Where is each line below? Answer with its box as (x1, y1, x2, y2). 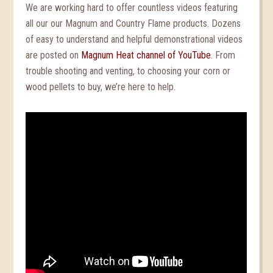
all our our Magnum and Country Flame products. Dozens (26, 18, 241, 29)
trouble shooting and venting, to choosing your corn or (26, 65, 231, 77)
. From (211, 49, 236, 61)
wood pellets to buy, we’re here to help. (26, 81, 176, 93)
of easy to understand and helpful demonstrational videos (26, 34, 243, 45)
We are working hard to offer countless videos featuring (26, 2, 238, 13)
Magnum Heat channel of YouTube (81, 49, 211, 61)
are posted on (26, 49, 82, 61)
